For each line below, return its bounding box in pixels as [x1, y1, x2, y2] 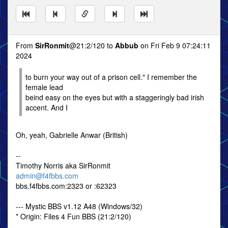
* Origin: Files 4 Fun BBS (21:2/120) [16, 211, 131, 221]
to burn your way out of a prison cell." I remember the [25, 72, 197, 82]
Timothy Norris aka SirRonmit [16, 160, 110, 170]
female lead [25, 82, 63, 92]
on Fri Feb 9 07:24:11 [138, 40, 211, 50]
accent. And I [25, 102, 68, 112]
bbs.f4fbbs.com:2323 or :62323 [16, 181, 117, 191]
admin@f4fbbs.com [16, 170, 78, 181]
